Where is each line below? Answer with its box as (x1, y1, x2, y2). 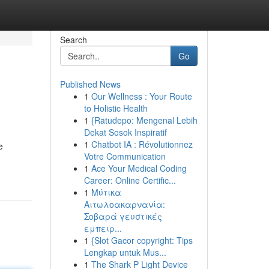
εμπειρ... (83, 222, 122, 234)
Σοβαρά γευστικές (83, 210, 162, 222)
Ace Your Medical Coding (91, 162, 187, 174)
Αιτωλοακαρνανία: (83, 198, 165, 210)
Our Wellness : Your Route (91, 90, 192, 102)
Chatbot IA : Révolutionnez (91, 138, 193, 150)
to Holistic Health (83, 102, 148, 114)
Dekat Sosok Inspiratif (83, 126, 167, 138)
